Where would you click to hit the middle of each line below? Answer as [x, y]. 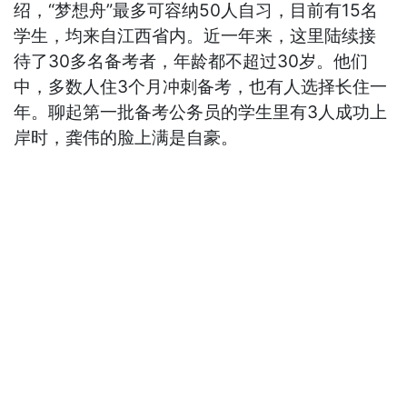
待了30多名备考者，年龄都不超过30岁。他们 [191, 62]
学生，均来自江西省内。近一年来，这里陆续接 [195, 36]
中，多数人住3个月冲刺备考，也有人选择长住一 [201, 87]
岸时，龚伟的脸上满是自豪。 [126, 138]
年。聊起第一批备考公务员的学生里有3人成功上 [201, 113]
